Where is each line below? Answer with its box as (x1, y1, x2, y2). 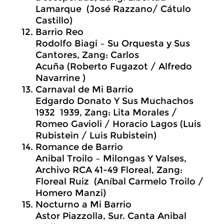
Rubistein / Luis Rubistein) (35, 130, 156, 141)
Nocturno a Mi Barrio (35, 199, 131, 210)
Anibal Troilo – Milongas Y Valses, (35, 153, 186, 164)
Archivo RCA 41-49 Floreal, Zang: (35, 164, 182, 175)
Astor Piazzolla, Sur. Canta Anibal (35, 210, 186, 221)
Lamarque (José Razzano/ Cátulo (35, 3, 191, 14)
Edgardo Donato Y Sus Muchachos (35, 95, 196, 106)
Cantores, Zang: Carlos (35, 49, 139, 60)
